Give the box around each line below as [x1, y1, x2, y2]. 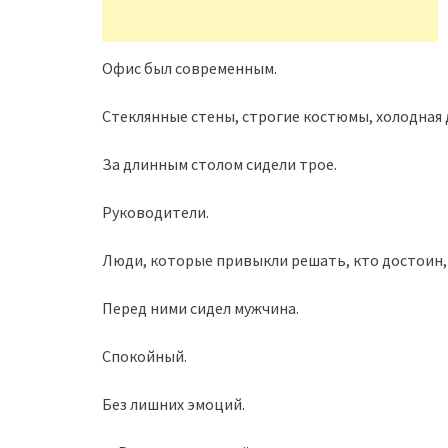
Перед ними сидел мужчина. [102, 298, 299, 318]
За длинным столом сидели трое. [102, 154, 337, 174]
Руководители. [102, 202, 209, 222]
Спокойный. [102, 346, 187, 366]
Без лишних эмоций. [102, 394, 245, 414]
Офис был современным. [102, 58, 277, 78]
